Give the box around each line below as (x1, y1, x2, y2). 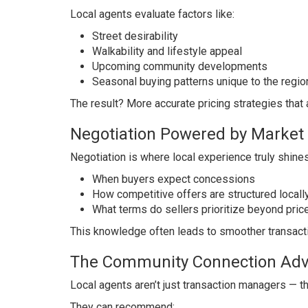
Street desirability (92, 30, 178, 43)
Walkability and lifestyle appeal (92, 45, 242, 58)
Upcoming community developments (92, 60, 267, 73)
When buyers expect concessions (92, 173, 255, 186)
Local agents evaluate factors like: (70, 8, 234, 21)
